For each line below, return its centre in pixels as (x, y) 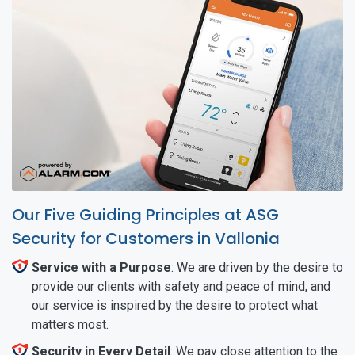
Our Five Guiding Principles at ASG (145, 214)
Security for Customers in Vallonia (146, 238)
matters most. (70, 324)
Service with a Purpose (101, 267)
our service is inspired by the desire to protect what (175, 305)
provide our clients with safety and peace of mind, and (181, 286)
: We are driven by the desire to (257, 267)
